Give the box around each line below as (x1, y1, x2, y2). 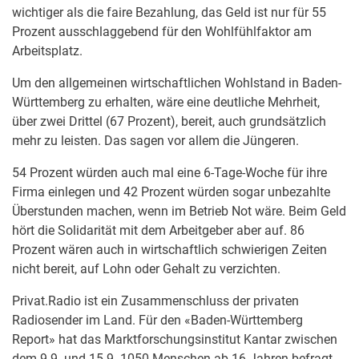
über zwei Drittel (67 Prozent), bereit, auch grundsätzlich (12, 114, 326, 129)
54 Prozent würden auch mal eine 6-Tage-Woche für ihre (12, 165, 327, 180)
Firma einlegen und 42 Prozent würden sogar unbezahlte (12, 184, 330, 200)
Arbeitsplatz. (12, 43, 83, 58)
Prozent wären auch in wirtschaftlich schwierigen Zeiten (12, 242, 327, 257)
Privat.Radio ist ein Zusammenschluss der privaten (12, 293, 299, 309)
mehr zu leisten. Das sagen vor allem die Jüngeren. (12, 133, 299, 148)
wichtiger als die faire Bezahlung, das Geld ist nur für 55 (12, 5, 326, 20)
